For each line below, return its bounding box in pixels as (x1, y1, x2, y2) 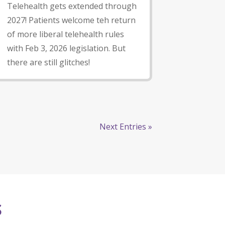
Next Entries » (99, 121, 152, 133)
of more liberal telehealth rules (7, 29, 125, 40)
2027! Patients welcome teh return (7, 15, 136, 26)
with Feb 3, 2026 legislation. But (7, 43, 126, 54)
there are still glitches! (7, 57, 90, 68)
